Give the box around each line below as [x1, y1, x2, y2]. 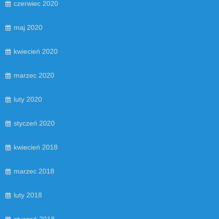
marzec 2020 [14, 71, 54, 79]
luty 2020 [14, 95, 42, 103]
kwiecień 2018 [14, 143, 58, 151]
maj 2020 [14, 23, 43, 31]
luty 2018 [14, 191, 42, 199]
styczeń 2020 [14, 119, 55, 127]
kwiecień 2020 [14, 47, 58, 55]
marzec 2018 [14, 167, 54, 175]
